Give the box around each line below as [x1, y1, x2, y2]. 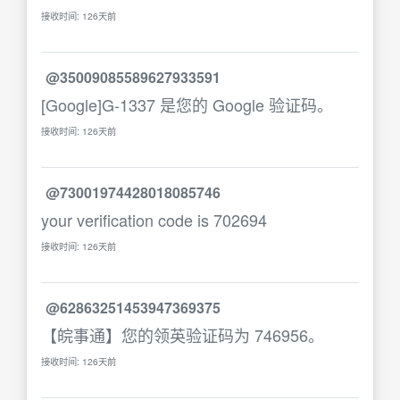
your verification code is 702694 [41, 208, 267, 231]
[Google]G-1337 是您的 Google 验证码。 [41, 93, 333, 116]
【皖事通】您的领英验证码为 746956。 [41, 323, 324, 346]
